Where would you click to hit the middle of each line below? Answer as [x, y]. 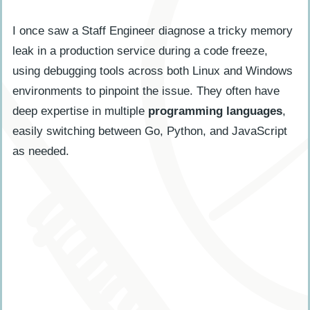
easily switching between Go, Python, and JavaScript [150, 131]
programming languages [215, 111]
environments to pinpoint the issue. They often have [146, 91]
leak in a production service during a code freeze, [140, 51]
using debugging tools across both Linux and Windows [153, 71]
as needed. [41, 151]
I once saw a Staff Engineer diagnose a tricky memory [153, 30]
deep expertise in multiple [80, 111]
